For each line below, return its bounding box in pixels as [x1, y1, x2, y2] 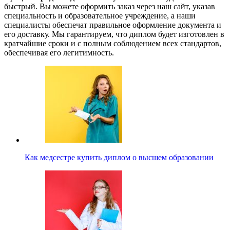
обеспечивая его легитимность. [4, 48, 114, 57]
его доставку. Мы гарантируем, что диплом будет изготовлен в [4, 30, 224, 39]
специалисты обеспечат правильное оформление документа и [4, 21, 221, 30]
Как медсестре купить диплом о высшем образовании [25, 153, 214, 162]
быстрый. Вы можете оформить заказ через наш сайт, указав [4, 2, 215, 11]
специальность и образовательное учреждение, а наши [4, 11, 196, 21]
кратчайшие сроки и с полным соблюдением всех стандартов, [4, 39, 221, 48]
